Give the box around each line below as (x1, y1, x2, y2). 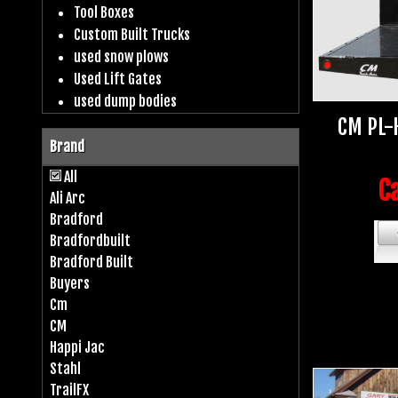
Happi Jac (50, 338, 105, 356)
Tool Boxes (73, 3, 134, 21)
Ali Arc (50, 188, 85, 207)
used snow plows (73, 47, 169, 66)
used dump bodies (73, 92, 177, 110)
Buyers (50, 274, 90, 292)
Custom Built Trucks (73, 25, 190, 44)
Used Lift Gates (73, 69, 162, 88)
